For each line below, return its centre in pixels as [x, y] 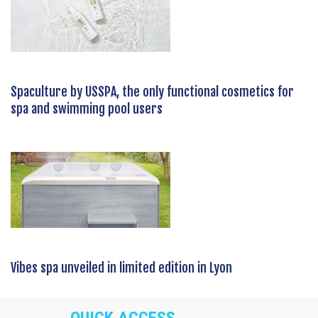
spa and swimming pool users [87, 108]
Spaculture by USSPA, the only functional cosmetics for [152, 91]
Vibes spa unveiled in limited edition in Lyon [121, 267]
